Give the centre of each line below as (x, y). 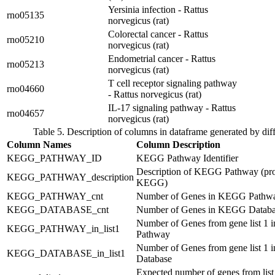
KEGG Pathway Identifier (187, 158)
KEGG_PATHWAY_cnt (55, 196)
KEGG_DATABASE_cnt (58, 210)
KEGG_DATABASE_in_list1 (66, 254)
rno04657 (25, 114)
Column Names (39, 145)
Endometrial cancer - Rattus (162, 59)
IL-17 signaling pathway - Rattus (172, 108)
